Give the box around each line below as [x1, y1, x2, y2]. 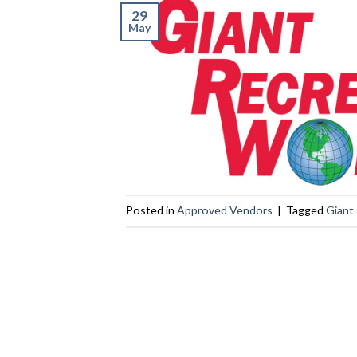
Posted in [125, 203, 177, 218]
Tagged [285, 203, 326, 218]
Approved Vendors [176, 203, 273, 218]
